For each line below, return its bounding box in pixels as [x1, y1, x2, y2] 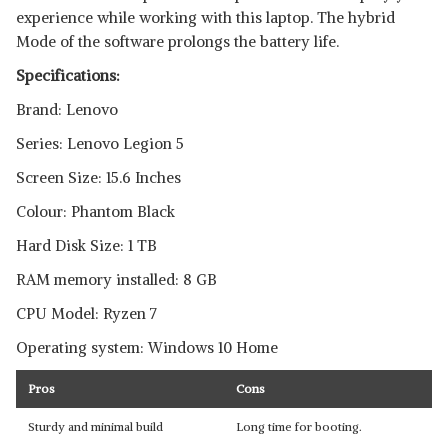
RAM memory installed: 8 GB [16, 270, 217, 289]
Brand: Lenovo [16, 100, 118, 119]
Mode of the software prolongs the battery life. [16, 32, 339, 51]
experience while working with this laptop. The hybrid [16, 8, 395, 27]
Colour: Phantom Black [16, 202, 175, 221]
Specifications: [16, 66, 120, 85]
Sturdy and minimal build [28, 419, 163, 434]
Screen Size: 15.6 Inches [16, 168, 181, 187]
